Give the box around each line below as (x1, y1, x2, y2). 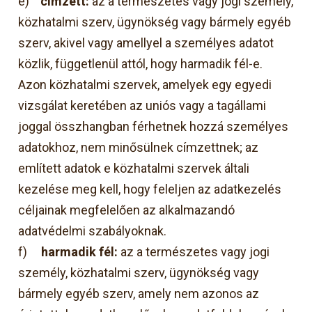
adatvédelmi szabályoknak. (18, 223, 167, 238)
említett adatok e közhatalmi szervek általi (18, 160, 250, 175)
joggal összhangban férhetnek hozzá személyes (18, 118, 289, 134)
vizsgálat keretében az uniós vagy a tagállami (18, 97, 267, 113)
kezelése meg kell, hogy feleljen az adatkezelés (18, 181, 282, 196)
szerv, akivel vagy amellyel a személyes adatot (18, 35, 274, 50)
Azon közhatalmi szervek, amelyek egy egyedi (18, 77, 272, 92)
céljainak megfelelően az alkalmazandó (18, 202, 235, 217)
